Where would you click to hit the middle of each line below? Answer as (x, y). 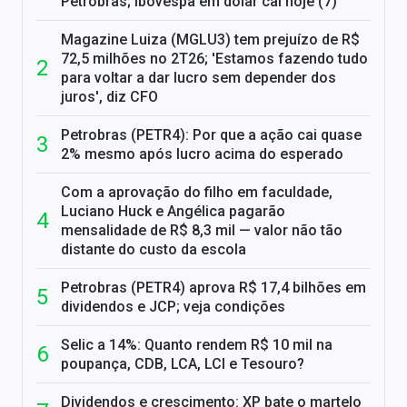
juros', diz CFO (109, 97)
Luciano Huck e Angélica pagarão (173, 211)
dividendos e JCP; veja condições (173, 307)
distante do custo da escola (154, 249)
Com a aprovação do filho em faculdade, (197, 192)
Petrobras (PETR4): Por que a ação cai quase (211, 135)
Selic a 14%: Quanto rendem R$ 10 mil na (197, 345)
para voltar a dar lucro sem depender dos (199, 78)
